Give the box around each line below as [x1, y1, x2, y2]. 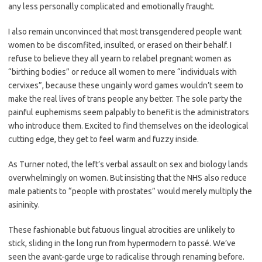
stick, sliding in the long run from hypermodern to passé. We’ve [8, 238, 236, 248]
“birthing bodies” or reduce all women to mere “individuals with [8, 67, 237, 77]
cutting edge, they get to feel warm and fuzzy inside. [8, 134, 199, 144]
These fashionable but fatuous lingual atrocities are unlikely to [8, 225, 235, 235]
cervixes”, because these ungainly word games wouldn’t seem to [8, 80, 243, 90]
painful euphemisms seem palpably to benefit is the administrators [8, 107, 249, 117]
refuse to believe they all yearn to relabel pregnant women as [8, 53, 232, 63]
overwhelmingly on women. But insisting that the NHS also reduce [8, 173, 247, 182]
